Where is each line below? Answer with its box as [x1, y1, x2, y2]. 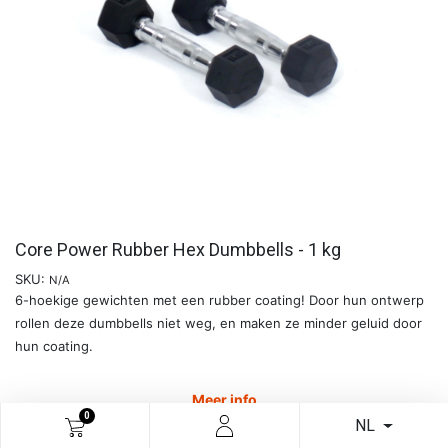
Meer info [191, 391, 257, 409]
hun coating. [15, 338, 97, 355]
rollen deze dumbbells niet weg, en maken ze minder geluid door [15, 315, 422, 332]
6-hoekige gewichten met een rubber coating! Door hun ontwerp [15, 292, 424, 309]
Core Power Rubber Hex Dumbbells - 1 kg [15, 239, 341, 261]
